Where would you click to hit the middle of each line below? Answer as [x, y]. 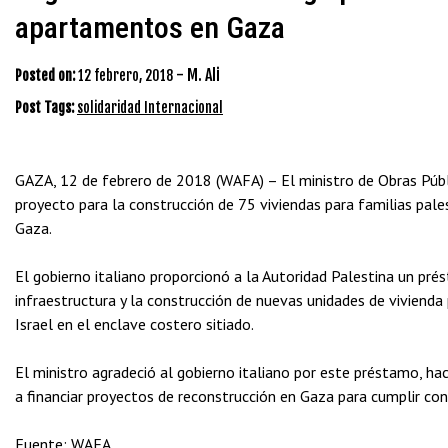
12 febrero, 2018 [125, 75]
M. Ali [203, 75]
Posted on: [45, 75]
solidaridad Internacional [150, 107]
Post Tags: [46, 107]
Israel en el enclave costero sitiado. [134, 324]
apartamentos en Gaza [150, 27]
